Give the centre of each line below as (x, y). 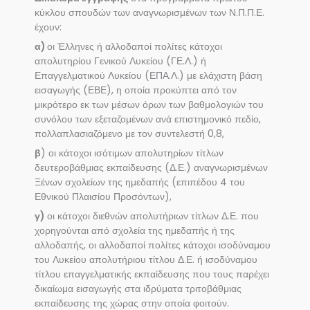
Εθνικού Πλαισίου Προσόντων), (103, 197)
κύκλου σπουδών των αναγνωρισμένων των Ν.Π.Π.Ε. (149, 13)
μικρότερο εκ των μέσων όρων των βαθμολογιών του (149, 105)
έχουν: (48, 28)
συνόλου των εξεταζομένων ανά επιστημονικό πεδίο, (148, 120)
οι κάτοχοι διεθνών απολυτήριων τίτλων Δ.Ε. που (152, 216)
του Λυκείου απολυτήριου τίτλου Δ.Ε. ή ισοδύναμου (146, 259)
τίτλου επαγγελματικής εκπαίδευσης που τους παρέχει (152, 274)
